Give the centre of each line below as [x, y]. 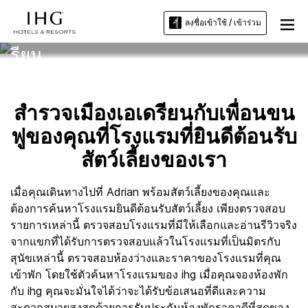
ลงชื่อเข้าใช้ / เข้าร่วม [223, 23]
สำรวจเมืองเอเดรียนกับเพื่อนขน [154, 114]
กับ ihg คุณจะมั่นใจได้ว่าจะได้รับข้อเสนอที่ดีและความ [138, 291]
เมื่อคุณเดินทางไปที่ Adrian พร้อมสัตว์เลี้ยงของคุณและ [140, 192]
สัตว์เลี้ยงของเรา [154, 161]
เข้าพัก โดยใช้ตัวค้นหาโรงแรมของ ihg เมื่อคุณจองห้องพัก [149, 274]
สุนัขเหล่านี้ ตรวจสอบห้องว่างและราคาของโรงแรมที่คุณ [146, 258]
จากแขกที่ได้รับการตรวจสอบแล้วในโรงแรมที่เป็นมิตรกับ [145, 241]
